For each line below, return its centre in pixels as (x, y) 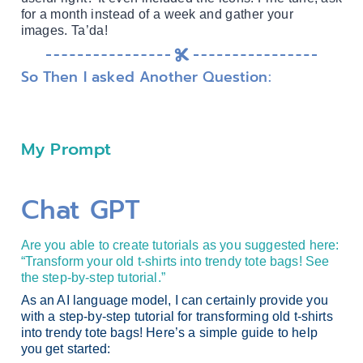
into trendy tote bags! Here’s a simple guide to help (169, 332)
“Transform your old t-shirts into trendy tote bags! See (175, 261)
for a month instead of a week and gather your (157, 15)
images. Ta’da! (64, 31)
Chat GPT (81, 211)
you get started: (66, 348)
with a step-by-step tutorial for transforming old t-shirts (177, 316)
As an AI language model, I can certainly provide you (174, 300)
